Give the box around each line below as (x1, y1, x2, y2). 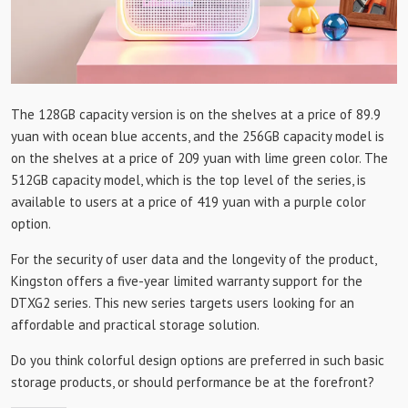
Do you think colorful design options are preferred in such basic (11, 352, 384, 370)
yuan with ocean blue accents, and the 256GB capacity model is (11, 127, 384, 146)
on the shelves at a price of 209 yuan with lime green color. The (11, 149, 388, 168)
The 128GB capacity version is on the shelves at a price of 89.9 (11, 106, 381, 124)
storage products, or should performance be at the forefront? (11, 373, 374, 392)
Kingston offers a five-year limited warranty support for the (11, 272, 362, 291)
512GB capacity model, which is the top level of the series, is (11, 171, 366, 189)
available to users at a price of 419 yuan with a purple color (11, 193, 366, 211)
